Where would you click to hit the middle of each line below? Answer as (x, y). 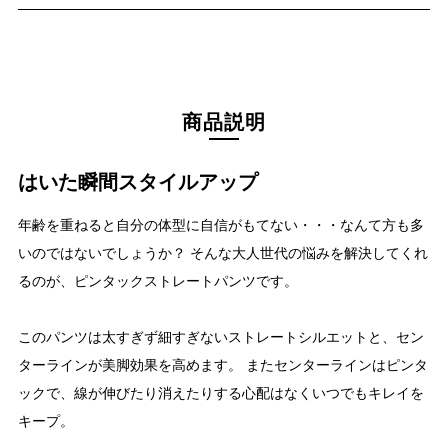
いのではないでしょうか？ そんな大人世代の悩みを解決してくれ (222, 252)
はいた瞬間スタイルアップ (137, 181)
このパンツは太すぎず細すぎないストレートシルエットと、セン (220, 336)
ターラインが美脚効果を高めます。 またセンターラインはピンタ (222, 364)
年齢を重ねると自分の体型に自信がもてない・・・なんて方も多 (220, 224)
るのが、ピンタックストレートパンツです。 (157, 280)
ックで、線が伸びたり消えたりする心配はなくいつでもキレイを (220, 392)
